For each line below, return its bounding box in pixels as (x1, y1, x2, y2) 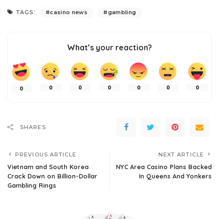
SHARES (20, 123, 46, 131)
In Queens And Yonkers (139, 172, 212, 180)
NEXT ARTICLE (158, 151, 204, 158)
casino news (50, 9, 88, 16)
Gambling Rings (7, 181, 56, 189)
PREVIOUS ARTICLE (15, 151, 77, 158)
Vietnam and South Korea (7, 162, 88, 171)
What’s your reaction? (67, 43, 152, 53)
